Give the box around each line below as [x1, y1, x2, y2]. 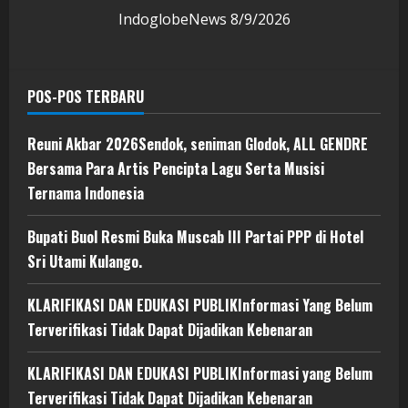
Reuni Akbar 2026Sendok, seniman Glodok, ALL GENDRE [27, 133, 368, 156]
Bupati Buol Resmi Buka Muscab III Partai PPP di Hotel [27, 226, 363, 249]
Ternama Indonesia [27, 182, 144, 205]
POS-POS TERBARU [27, 86, 144, 108]
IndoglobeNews [117, 9, 230, 30]
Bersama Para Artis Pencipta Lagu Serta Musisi [27, 158, 324, 180]
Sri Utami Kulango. [27, 250, 142, 273]
